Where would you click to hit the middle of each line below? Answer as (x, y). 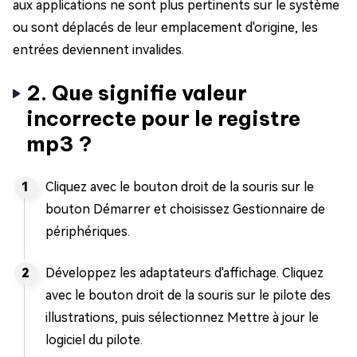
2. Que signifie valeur (137, 93)
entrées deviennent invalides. (98, 50)
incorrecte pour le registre (163, 118)
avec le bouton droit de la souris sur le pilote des (188, 295)
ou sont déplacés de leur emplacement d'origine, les (165, 27)
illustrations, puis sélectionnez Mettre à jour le (182, 318)
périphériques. (88, 231)
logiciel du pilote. (94, 340)
